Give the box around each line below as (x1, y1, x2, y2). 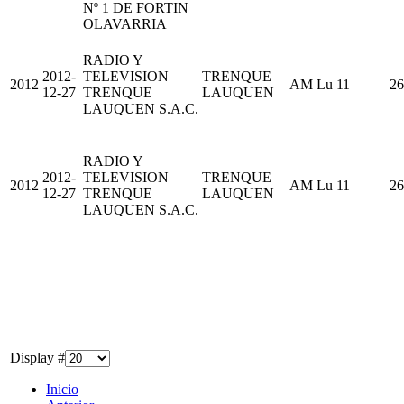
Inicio (46, 381, 78, 397)
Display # (10, 349, 65, 365)
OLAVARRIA (83, 15, 167, 32)
